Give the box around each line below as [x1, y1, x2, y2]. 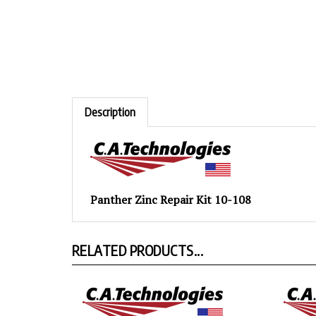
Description [85, 92, 135, 106]
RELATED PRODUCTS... [72, 228, 204, 245]
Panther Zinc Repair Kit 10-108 [90, 178, 251, 194]
